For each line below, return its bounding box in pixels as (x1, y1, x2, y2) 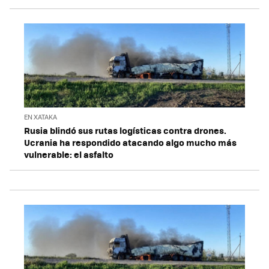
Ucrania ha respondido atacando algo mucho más (24, 136, 237, 150)
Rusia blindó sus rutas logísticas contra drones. (24, 124, 226, 138)
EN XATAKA (24, 112, 57, 122)
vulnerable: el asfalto (24, 148, 113, 162)
